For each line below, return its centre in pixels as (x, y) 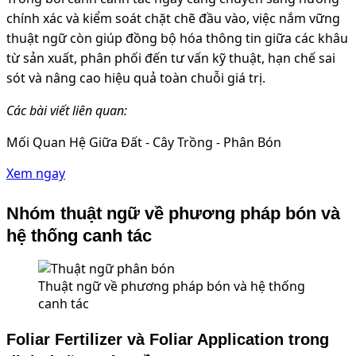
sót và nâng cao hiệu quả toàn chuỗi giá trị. (136, 77)
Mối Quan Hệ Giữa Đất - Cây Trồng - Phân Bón (144, 142)
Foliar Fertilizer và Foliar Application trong (168, 340)
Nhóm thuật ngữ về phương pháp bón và (173, 214)
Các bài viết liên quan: (67, 110)
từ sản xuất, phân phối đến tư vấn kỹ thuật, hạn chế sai (171, 58)
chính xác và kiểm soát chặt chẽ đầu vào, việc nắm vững (173, 18)
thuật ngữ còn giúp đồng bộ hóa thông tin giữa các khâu (177, 38)
